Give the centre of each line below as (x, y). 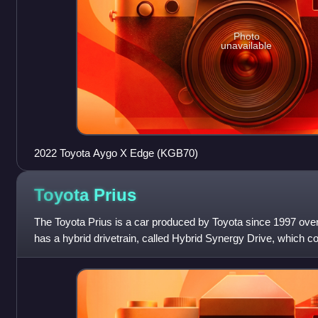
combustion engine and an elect (107, 255)
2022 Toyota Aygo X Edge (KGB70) (116, 153)
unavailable (247, 46)
